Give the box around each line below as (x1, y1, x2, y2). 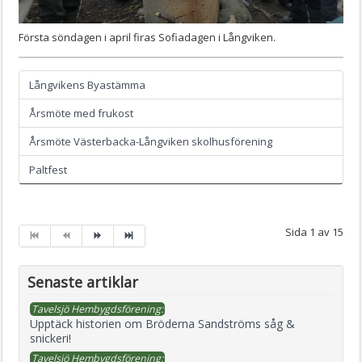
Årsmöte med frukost (29, 105, 133, 120)
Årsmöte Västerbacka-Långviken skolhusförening (29, 133, 272, 149)
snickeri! (30, 330, 71, 346)
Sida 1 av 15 (285, 224, 343, 239)
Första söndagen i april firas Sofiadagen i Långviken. (19, 29, 276, 44)
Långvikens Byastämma (29, 77, 145, 92)
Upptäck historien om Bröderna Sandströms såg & (30, 315, 295, 331)
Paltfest (29, 162, 67, 177)
